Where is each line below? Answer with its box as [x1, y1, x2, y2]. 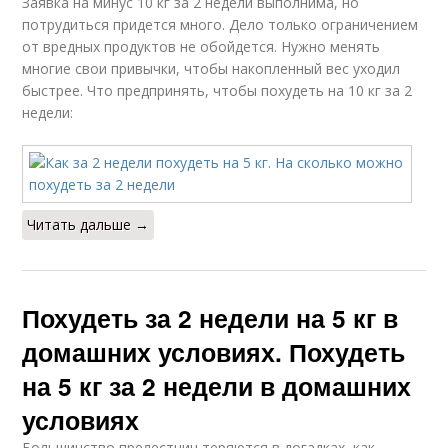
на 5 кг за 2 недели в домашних [22, 368, 412, 404]
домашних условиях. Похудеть [22, 334, 406, 370]
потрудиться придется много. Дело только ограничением [22, 15, 419, 34]
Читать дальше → [27, 215, 150, 234]
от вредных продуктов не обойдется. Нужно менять [22, 37, 381, 56]
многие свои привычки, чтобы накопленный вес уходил [22, 59, 401, 78]
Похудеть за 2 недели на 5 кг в [22, 300, 399, 336]
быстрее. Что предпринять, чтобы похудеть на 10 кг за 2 [22, 81, 413, 100]
